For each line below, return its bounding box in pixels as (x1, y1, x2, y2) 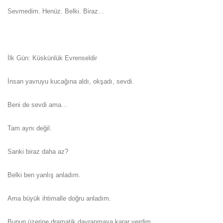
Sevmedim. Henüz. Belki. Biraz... (7, 7, 104, 15)
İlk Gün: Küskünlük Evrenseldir (7, 54, 97, 62)
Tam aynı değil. (7, 124, 52, 132)
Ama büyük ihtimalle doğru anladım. (7, 194, 111, 202)
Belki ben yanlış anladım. (7, 171, 81, 179)
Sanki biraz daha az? (7, 147, 68, 155)
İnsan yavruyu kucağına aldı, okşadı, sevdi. (7, 77, 134, 85)
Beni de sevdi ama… (7, 101, 68, 109)
